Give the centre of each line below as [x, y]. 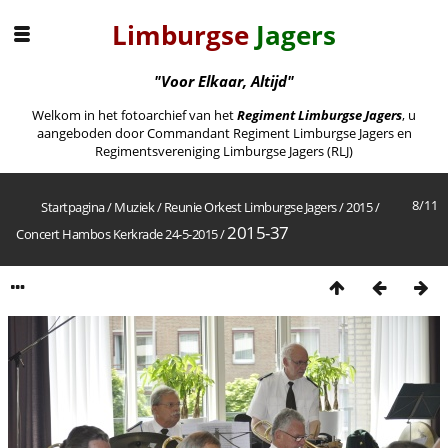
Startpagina [73, 207]
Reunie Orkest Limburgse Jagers [250, 207]
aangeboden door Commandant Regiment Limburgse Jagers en [224, 133]
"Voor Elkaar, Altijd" [224, 80]
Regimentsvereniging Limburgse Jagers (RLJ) [224, 151]
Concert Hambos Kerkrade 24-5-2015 [117, 234]
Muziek [134, 207]
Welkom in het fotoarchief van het [134, 115]
